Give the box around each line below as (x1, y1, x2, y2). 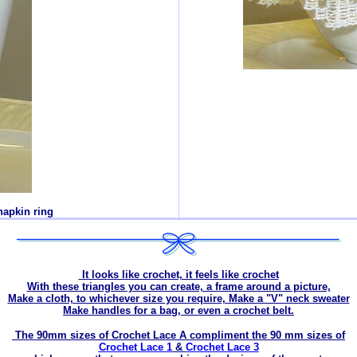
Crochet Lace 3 (185, 341, 259, 353)
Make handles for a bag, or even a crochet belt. (63, 304, 294, 316)
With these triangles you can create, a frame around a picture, (26, 280, 331, 292)
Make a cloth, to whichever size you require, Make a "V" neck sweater (7, 292, 350, 304)
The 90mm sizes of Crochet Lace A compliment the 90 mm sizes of (12, 329, 345, 341)
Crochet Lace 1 (98, 341, 172, 353)
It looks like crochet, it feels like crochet (78, 269, 279, 280)
